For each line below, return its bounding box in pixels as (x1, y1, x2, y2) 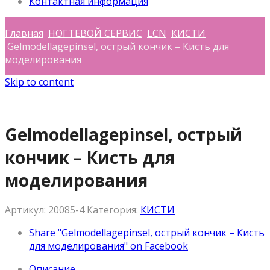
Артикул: (5, 202, 48, 216)
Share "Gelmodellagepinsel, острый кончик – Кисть (29, 225, 265, 239)
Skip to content (5, 75, 74, 89)
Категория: (87, 202, 140, 216)
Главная (5, 27, 43, 40)
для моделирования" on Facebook (29, 239, 188, 253)
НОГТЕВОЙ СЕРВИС (48, 27, 142, 40)
